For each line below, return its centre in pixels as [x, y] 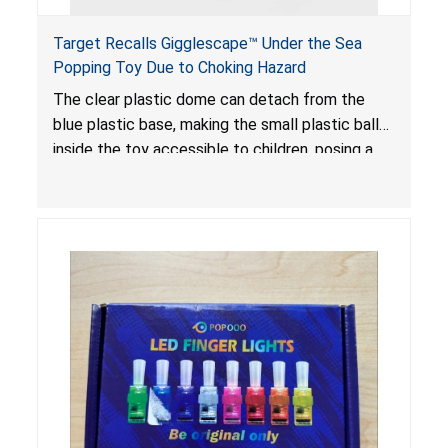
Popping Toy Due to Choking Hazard [179, 68]
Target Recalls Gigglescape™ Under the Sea [207, 44]
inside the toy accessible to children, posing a [212, 150]
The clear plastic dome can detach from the [208, 100]
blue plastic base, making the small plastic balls [219, 125]
